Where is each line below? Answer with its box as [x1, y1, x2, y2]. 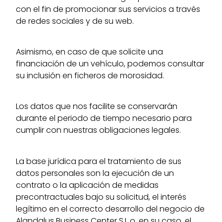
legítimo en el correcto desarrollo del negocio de [16, 203, 205, 215]
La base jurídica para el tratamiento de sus [16, 155, 182, 167]
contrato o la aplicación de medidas [16, 179, 159, 191]
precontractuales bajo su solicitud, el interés [16, 191, 187, 203]
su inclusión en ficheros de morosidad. [16, 69, 165, 81]
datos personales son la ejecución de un [16, 167, 174, 179]
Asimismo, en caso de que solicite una [16, 46, 164, 57]
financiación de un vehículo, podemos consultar [16, 57, 205, 69]
